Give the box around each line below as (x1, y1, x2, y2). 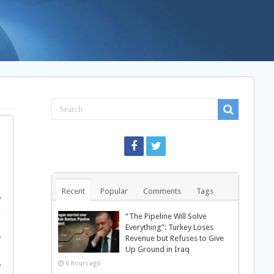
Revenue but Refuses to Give (125, 234, 224, 243)
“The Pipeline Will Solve (125, 212, 207, 221)
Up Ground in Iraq (125, 245, 190, 254)
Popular (100, 187, 128, 196)
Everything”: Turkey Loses (125, 223, 213, 232)
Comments (143, 187, 181, 196)
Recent (61, 187, 85, 196)
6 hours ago (65, 259, 101, 267)
